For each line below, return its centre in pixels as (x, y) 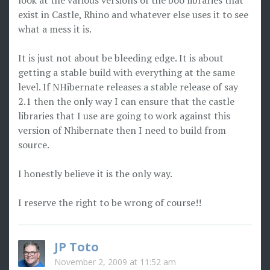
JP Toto (77, 247)
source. (34, 145)
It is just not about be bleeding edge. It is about (121, 58)
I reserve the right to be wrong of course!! (110, 202)
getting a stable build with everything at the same (127, 72)
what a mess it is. (55, 29)
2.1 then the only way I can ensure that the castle (126, 101)
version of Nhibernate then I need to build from (122, 130)
